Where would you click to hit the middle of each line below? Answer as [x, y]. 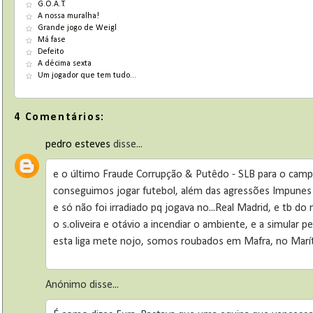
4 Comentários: [59, 117]
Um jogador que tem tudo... [87, 76]
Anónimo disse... [82, 285]
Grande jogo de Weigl [78, 28]
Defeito [51, 52]
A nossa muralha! [69, 16]
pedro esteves [78, 144]
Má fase [52, 40]
